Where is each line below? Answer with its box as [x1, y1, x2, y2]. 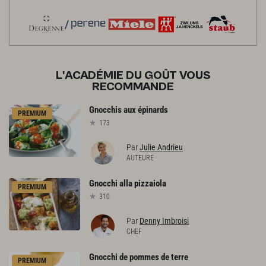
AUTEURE [126, 153, 154, 162]
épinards [138, 104, 168, 116]
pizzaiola [134, 178, 166, 189]
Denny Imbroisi [140, 216, 189, 226]
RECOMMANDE [92, 80, 174, 94]
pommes [129, 251, 159, 262]
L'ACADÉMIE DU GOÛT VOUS [55, 69, 211, 83]
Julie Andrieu [140, 142, 183, 152]
